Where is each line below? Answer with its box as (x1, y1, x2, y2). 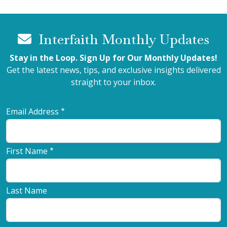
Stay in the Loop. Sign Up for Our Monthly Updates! (10, 52, 217, 63)
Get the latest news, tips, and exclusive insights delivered (6, 64, 221, 75)
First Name (6, 145, 48, 157)
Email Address (6, 105, 59, 117)
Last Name (6, 184, 47, 196)
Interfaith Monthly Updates (35, 30, 209, 48)
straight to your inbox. (71, 76, 156, 88)
